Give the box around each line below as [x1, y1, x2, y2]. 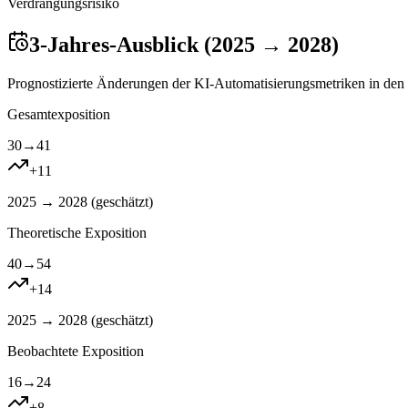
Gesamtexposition [7, 106, 110, 122]
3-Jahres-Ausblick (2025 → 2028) [29, 32, 339, 56]
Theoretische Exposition [7, 224, 147, 240]
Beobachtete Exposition [7, 342, 144, 359]
